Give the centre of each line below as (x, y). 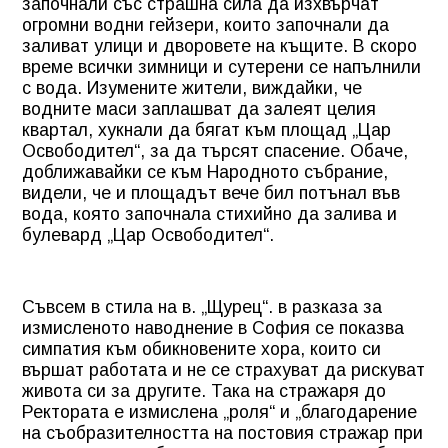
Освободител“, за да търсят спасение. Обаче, (215, 150)
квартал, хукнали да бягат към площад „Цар (206, 129)
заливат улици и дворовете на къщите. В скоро (219, 45)
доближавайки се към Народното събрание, (205, 171)
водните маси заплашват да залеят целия (199, 108)
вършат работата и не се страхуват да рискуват (223, 369)
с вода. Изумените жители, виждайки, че (192, 87)
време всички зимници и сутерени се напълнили (221, 66)
